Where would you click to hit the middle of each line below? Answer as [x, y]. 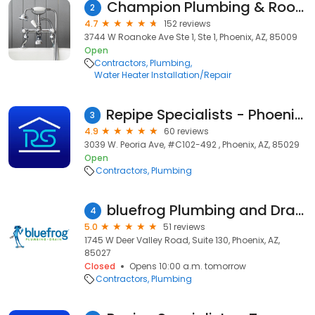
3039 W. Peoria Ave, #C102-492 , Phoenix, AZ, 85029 [192, 144]
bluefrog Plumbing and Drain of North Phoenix [300, 210]
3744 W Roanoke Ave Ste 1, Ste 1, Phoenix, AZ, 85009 [191, 37]
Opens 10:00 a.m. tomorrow [188, 266]
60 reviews [186, 131]
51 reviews [184, 227]
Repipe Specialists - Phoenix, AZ [299, 115]
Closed [100, 266]
